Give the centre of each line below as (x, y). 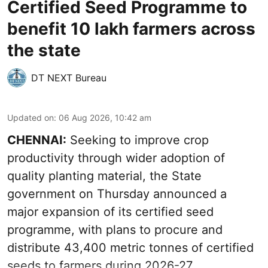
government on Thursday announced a (117, 194)
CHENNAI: (37, 140)
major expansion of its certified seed (110, 212)
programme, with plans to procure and (115, 230)
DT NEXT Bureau (69, 78)
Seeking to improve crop (138, 140)
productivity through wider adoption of (116, 158)
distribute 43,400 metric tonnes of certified (130, 248)
